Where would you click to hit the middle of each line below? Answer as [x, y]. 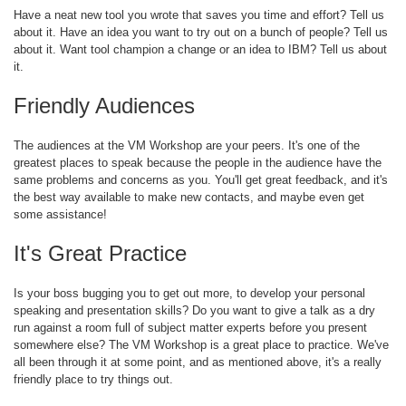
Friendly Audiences [104, 106]
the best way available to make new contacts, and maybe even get [189, 197]
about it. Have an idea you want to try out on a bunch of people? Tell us [201, 32]
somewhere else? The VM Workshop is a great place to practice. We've [201, 345]
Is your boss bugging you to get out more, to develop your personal [189, 293]
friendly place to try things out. [93, 379]
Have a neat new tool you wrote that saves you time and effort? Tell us [199, 15]
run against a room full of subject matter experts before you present [190, 328]
